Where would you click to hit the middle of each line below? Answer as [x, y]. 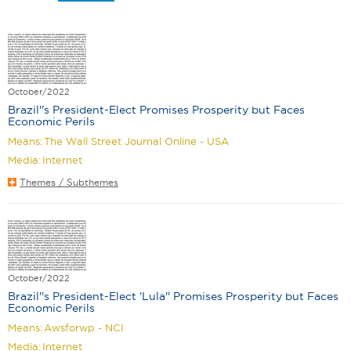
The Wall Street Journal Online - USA [136, 141]
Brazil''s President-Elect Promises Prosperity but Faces [156, 109]
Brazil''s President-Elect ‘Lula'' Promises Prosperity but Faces [173, 296]
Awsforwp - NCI [84, 327]
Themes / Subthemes [69, 182]
